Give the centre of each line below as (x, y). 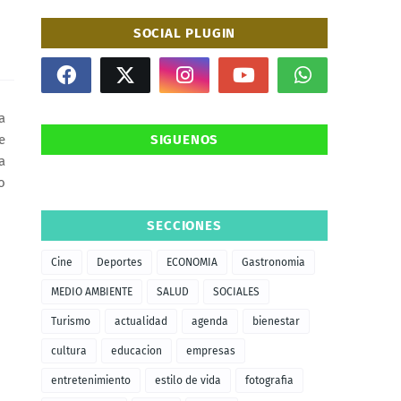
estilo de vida (188, 380)
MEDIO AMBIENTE (92, 292)
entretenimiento (91, 380)
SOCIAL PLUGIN (184, 33)
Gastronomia (273, 262)
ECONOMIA (192, 262)
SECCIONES (184, 226)
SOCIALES (236, 292)
